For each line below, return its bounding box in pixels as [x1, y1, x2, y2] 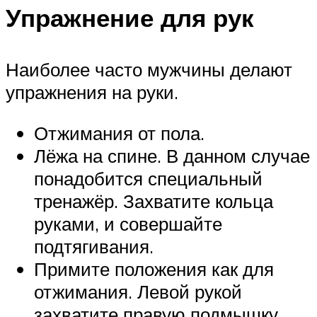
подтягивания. [34, 234, 154, 258]
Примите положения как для [34, 257, 274, 280]
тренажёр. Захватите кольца [34, 189, 273, 212]
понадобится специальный [34, 166, 263, 190]
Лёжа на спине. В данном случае [34, 144, 310, 167]
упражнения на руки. [6, 81, 178, 104]
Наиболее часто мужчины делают [6, 58, 292, 81]
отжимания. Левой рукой [34, 279, 242, 303]
